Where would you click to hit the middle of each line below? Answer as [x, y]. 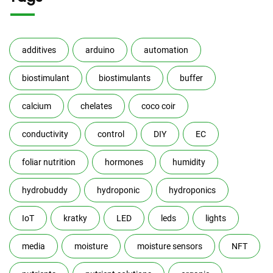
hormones [124, 162]
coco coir [158, 106]
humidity [189, 162]
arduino [100, 50]
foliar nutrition [49, 162]
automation [166, 50]
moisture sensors [170, 246]
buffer [191, 78]
